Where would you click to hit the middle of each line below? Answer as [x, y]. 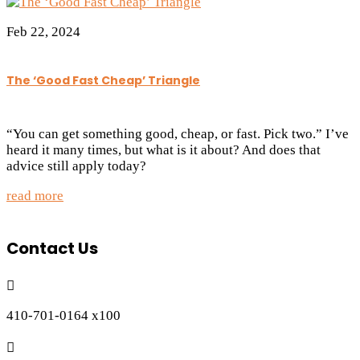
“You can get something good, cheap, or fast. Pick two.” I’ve [178, 133]
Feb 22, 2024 [43, 31]
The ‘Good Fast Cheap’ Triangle [103, 81]
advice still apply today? [76, 166]
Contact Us [52, 248]
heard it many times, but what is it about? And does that [164, 149]
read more [35, 195]
